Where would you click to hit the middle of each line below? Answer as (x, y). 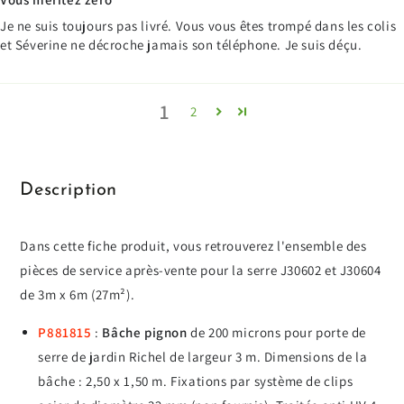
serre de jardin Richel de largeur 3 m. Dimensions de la (203, 356)
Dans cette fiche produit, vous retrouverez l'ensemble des (193, 245)
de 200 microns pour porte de (277, 332)
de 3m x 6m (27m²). (78, 294)
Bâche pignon (145, 332)
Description (69, 190)
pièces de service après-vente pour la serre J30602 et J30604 (201, 270)
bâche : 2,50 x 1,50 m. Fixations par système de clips (196, 381)
